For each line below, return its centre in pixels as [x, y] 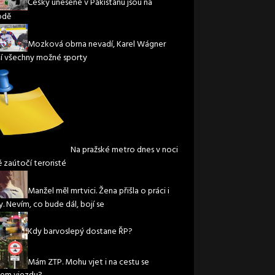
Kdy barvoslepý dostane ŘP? [80, 232]
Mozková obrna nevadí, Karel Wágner [96, 45]
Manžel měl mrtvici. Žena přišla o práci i [98, 192]
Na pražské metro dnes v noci [124, 150]
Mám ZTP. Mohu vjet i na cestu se [88, 262]
